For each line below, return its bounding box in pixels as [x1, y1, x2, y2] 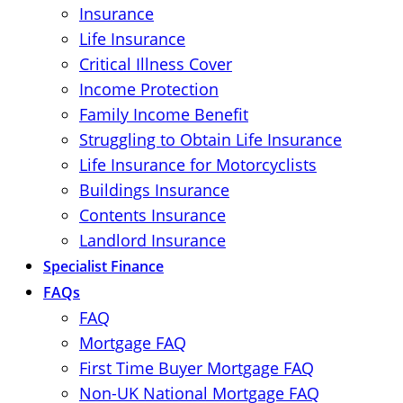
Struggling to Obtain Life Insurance [79, 129, 342, 150]
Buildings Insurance [79, 179, 229, 201]
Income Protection [79, 78, 219, 100]
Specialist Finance [43, 256, 164, 276]
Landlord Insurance [79, 229, 226, 251]
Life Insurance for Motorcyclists [79, 154, 317, 175]
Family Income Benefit [79, 103, 248, 125]
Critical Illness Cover [79, 53, 232, 75]
